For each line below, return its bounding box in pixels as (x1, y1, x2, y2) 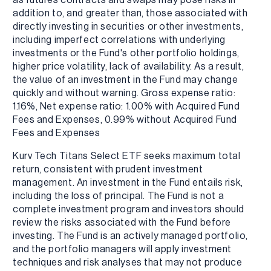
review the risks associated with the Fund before (13, 216, 231, 229)
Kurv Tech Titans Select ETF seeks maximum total (13, 149, 241, 162)
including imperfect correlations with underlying (13, 33, 226, 46)
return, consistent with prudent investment (13, 163, 203, 175)
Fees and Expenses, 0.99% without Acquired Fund (13, 113, 237, 126)
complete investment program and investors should (13, 203, 244, 215)
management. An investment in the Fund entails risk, (13, 176, 243, 189)
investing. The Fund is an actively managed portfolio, (13, 229, 248, 242)
